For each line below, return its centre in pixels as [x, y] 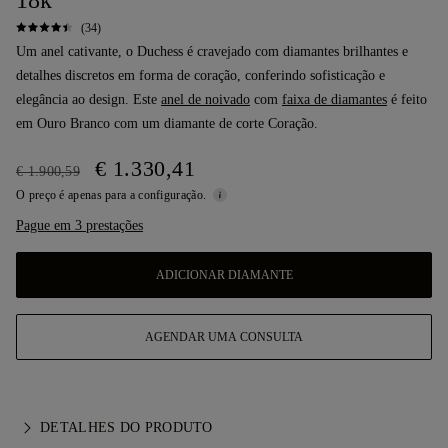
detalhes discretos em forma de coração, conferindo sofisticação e [200, 75]
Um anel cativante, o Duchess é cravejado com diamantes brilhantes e [212, 51]
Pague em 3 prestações [79, 225]
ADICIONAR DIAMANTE [224, 275]
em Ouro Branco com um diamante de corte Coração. [167, 123]
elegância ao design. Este [88, 99]
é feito [407, 99]
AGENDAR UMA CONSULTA [224, 337]
